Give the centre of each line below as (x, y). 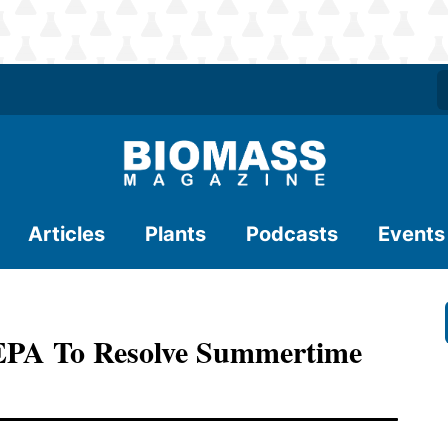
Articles (66, 234)
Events (411, 234)
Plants (175, 234)
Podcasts (292, 234)
